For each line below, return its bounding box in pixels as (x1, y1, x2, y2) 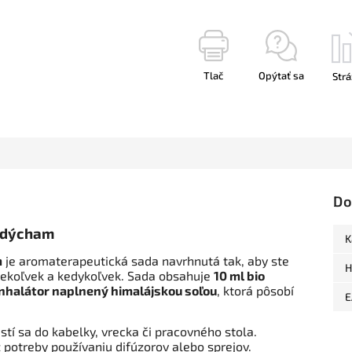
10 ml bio (214, 268, 265, 284)
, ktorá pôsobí (217, 283, 294, 299)
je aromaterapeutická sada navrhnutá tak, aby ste (2, 253, 289, 269)
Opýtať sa (258, 69, 304, 82)
